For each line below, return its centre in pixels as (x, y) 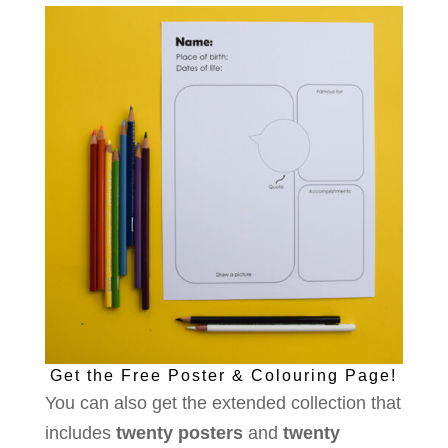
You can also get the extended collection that (222, 403)
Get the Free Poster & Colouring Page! (224, 376)
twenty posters (179, 433)
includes (77, 433)
